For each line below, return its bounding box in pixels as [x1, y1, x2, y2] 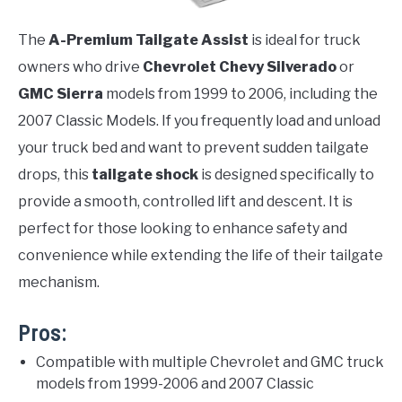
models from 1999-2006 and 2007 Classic [36, 375, 314, 393]
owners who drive [18, 58, 143, 76]
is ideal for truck [249, 31, 361, 49]
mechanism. [18, 274, 100, 292]
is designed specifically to [198, 166, 374, 184]
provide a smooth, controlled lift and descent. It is [18, 193, 353, 211]
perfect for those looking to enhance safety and [18, 220, 347, 238]
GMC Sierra [18, 85, 103, 103]
